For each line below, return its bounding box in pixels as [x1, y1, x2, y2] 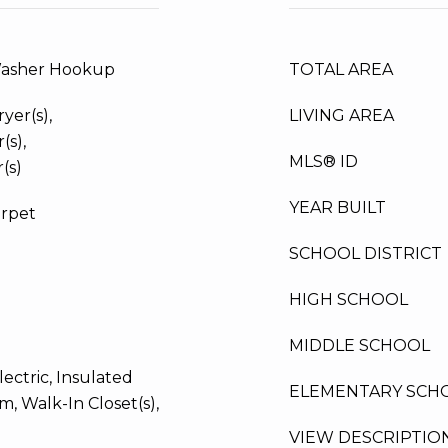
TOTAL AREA [289, 60, 393, 79]
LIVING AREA [289, 106, 394, 125]
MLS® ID [289, 152, 358, 171]
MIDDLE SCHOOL [289, 336, 430, 355]
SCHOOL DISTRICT [289, 244, 442, 263]
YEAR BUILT [289, 198, 386, 217]
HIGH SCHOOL [289, 290, 408, 309]
